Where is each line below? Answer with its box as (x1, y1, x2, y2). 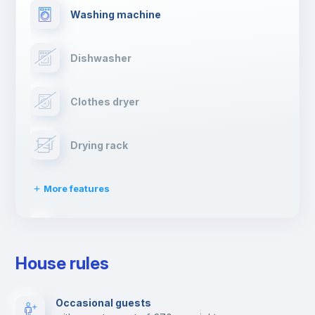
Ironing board (70, 226, 138, 238)
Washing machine (70, 8, 162, 20)
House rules (15, 253, 110, 274)
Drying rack (70, 139, 129, 151)
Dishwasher (70, 51, 132, 64)
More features (43, 183, 110, 194)
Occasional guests (56, 297, 152, 309)
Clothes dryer (70, 95, 140, 108)
